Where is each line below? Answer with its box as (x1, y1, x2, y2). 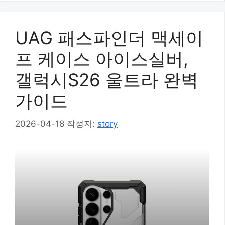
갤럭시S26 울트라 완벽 (15, 69, 198, 90)
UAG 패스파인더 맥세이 (15, 27, 203, 48)
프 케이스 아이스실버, (15, 48, 188, 69)
